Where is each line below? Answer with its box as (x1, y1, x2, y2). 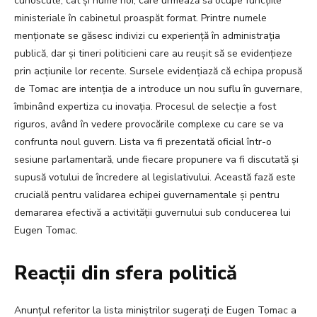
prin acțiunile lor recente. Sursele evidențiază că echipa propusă (14, 64, 302, 79)
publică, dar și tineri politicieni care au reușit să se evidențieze (14, 47, 292, 61)
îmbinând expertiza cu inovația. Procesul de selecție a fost (14, 100, 276, 114)
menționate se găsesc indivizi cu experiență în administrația (14, 29, 280, 43)
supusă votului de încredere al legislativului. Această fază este (14, 171, 296, 185)
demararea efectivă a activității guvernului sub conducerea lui (14, 206, 291, 220)
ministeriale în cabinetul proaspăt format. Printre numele (14, 11, 267, 25)
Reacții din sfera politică (14, 260, 237, 287)
